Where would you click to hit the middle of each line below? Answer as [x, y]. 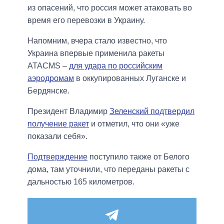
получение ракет [58, 124]
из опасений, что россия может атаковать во [110, 8]
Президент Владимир [68, 111]
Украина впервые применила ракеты [96, 53]
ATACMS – [48, 66]
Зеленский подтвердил [152, 111]
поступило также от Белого [138, 157]
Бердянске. [48, 91]
